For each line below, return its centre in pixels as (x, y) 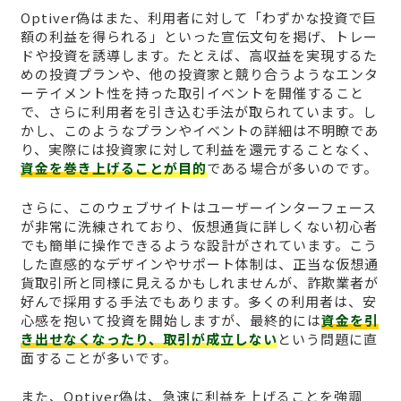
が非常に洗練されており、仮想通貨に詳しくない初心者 (199, 226)
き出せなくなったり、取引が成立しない (149, 338)
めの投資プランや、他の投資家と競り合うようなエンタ (199, 74)
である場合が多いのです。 (292, 168)
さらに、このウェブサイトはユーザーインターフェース (198, 207)
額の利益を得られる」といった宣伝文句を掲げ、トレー (199, 37)
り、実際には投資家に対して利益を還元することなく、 (199, 149)
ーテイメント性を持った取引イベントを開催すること (192, 93)
